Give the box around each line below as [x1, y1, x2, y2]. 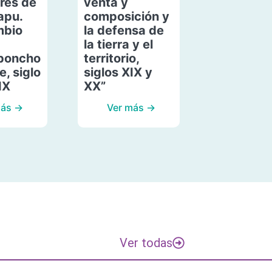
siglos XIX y [83, 64, 152, 80]
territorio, [83, 50, 139, 66]
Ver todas [119, 235, 172, 250]
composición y [83, 8, 169, 24]
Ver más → [106, 101, 155, 114]
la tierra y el [83, 36, 153, 52]
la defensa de [83, 22, 164, 38]
